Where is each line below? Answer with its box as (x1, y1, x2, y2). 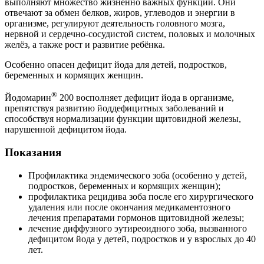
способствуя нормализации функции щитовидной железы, (5, 114, 241, 124)
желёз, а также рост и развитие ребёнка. (5, 39, 165, 49)
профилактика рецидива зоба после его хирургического (28, 191, 253, 202)
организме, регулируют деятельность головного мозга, (5, 18, 225, 28)
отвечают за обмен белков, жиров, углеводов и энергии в (5, 7, 235, 18)
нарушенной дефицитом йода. (5, 124, 127, 135)
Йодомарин (5, 93, 51, 103)
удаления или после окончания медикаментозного (28, 202, 230, 212)
